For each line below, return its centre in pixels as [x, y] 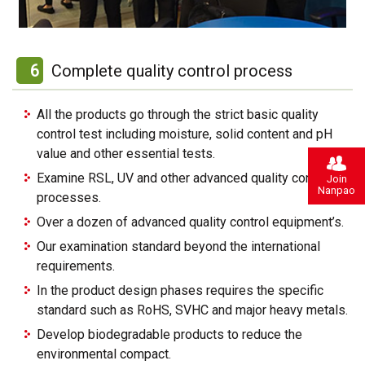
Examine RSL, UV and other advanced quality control [184, 178]
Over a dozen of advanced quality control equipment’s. [190, 222]
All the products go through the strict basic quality [178, 114]
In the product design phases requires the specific [180, 290]
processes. [69, 197]
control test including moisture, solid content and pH [185, 134]
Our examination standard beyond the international [178, 246]
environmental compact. [104, 354]
